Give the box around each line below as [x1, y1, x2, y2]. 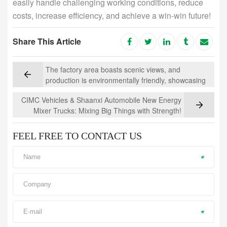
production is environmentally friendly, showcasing [46, 75, 206, 86]
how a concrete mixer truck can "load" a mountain [46, 86, 205, 96]
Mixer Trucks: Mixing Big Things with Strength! [33, 105, 181, 116]
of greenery [46, 96, 83, 107]
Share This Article [13, 35, 81, 48]
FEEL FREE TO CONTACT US [13, 130, 142, 142]
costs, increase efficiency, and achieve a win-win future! [13, 10, 211, 22]
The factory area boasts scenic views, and [46, 64, 180, 75]
